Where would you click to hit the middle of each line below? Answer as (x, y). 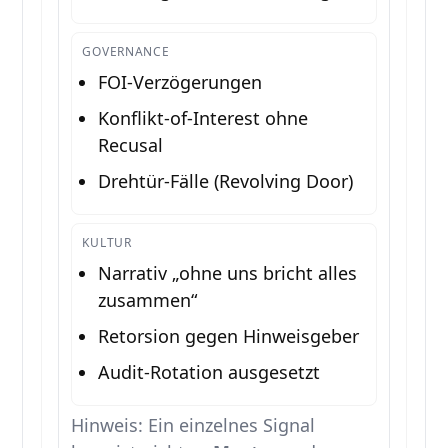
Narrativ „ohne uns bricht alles (228, 273)
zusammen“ (148, 300)
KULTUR (107, 243)
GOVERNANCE (126, 52)
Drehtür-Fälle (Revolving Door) (226, 181)
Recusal (131, 145)
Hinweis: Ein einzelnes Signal (193, 425)
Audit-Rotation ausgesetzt (209, 372)
